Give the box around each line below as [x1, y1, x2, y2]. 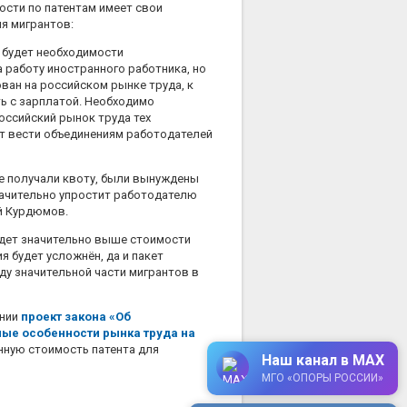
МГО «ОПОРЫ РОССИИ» [262, 372, 383, 384]
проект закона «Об [21, 309, 132, 323]
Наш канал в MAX [262, 352, 384, 369]
